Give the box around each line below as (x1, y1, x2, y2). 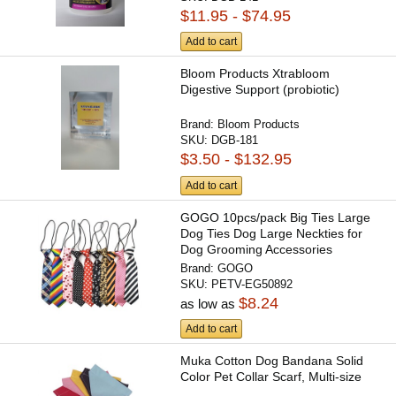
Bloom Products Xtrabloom (180, 66, 331, 81)
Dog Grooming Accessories (180, 241, 333, 256)
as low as (180, 295, 240, 311)
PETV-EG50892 (211, 277, 293, 291)
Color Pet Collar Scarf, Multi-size (180, 369, 362, 384)
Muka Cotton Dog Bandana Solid (180, 353, 364, 368)
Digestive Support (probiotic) (180, 82, 340, 97)
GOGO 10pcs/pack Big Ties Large (180, 209, 371, 225)
